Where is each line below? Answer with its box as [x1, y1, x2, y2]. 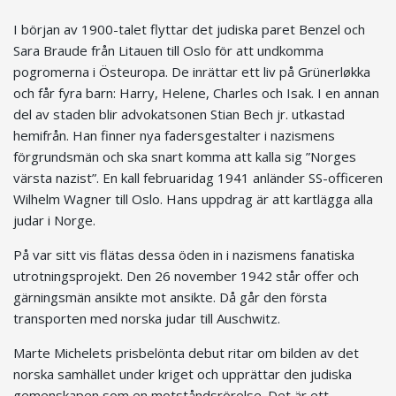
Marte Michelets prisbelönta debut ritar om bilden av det [13, 344, 359, 362]
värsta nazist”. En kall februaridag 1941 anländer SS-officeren [13, 169, 383, 187]
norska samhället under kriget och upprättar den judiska [13, 365, 352, 384]
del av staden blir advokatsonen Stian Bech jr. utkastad [13, 105, 345, 124]
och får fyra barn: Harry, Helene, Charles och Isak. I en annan [13, 84, 379, 103]
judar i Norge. [13, 211, 95, 230]
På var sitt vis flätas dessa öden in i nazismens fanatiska [13, 246, 354, 264]
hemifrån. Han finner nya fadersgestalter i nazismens [13, 126, 335, 145]
